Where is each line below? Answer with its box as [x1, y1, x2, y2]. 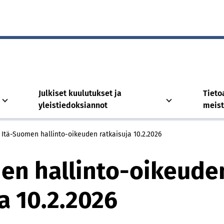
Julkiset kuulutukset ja [38, 88, 122, 98]
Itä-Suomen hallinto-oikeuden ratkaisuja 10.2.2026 [1, 130, 161, 138]
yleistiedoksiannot [38, 100, 108, 110]
